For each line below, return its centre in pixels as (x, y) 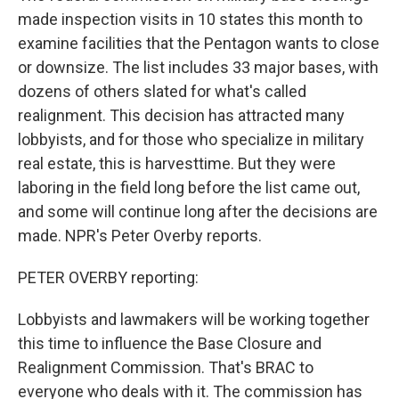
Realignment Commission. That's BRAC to (166, 367)
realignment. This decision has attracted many (181, 115)
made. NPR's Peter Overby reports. (140, 236)
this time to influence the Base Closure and (170, 343)
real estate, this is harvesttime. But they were (177, 163)
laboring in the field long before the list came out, (189, 187)
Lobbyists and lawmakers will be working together (194, 319)
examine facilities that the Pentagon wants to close (199, 43)
